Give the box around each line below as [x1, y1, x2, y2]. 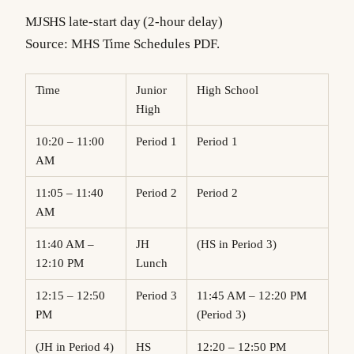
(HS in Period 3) [209, 237, 277, 250]
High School [205, 83, 258, 96]
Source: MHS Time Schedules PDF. [25, 36, 220, 51]
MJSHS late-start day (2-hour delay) [25, 13, 224, 29]
